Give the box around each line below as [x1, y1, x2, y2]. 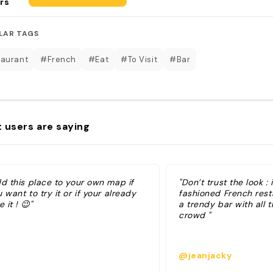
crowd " [179, 210, 211, 221]
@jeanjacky [179, 250, 232, 261]
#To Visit [121, 54, 158, 65]
